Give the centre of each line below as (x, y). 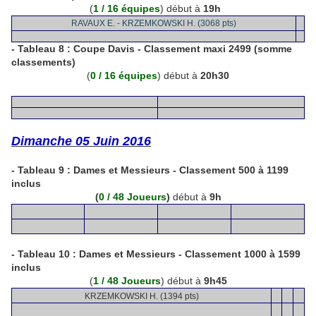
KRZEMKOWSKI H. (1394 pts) (141, 296)
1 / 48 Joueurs (127, 281)
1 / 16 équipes (127, 8)
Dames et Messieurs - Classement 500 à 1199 (181, 170)
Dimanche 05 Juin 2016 (81, 141)
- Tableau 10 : (44, 254)
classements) (43, 62)
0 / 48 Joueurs (132, 197)
